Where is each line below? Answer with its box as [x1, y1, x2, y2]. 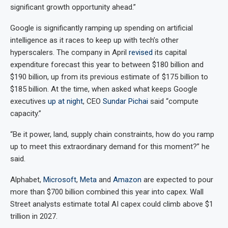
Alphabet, [10, 175, 43, 185]
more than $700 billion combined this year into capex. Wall [10, 187, 204, 197]
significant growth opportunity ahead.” [10, 3, 136, 12]
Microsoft [43, 175, 76, 185]
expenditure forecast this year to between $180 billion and [10, 60, 204, 70]
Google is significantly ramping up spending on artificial [10, 23, 193, 33]
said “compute [148, 97, 198, 106]
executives [10, 97, 48, 106]
